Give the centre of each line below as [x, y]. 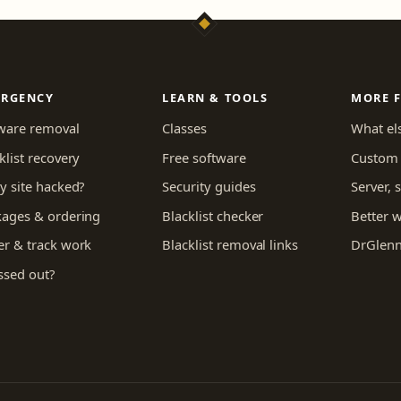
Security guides [209, 187]
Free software [204, 157]
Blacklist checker [213, 215]
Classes [184, 128]
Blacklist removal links [230, 245]
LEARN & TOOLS [215, 97]
